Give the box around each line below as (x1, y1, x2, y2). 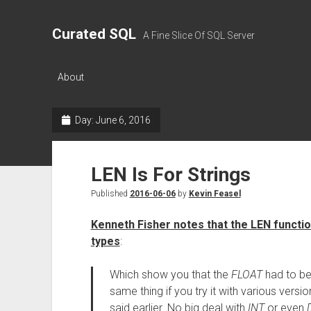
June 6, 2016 (95, 115, 151, 126)
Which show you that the (109, 268, 231, 281)
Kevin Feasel (188, 189, 241, 199)
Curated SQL (51, 26, 136, 42)
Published (90, 189, 130, 199)
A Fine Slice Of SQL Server (142, 30, 255, 41)
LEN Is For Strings (90, 163, 251, 186)
